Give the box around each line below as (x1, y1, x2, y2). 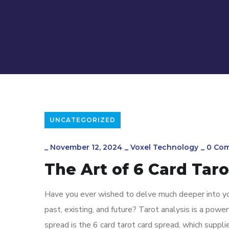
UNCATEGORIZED (50, 116, 116, 124)
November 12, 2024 (50, 143, 122, 152)
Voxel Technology (130, 143, 198, 152)
